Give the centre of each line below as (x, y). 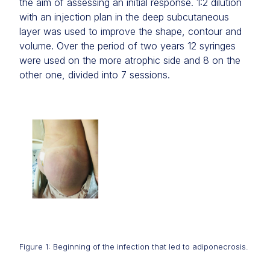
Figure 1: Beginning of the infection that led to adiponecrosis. (134, 247)
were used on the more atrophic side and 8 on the (130, 60)
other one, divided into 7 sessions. (95, 75)
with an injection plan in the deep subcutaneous (124, 17)
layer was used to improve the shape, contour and (130, 31)
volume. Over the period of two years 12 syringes (127, 46)
